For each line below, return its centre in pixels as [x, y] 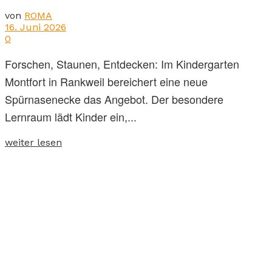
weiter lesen [33, 142]
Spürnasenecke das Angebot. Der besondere [114, 99]
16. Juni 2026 [36, 27]
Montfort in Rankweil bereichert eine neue [106, 81]
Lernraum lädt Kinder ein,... [71, 116]
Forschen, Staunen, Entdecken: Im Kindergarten [122, 63]
